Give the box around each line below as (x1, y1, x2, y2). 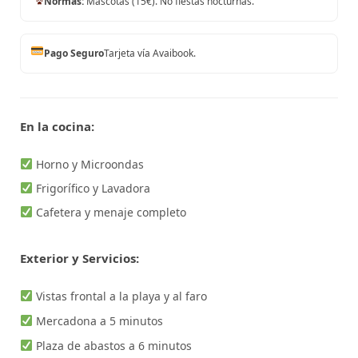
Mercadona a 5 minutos (32, 312, 163, 328)
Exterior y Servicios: (20, 249, 139, 266)
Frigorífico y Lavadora (32, 180, 150, 196)
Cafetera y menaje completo (32, 204, 186, 220)
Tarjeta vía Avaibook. (104, 46, 197, 60)
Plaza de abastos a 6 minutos (32, 337, 192, 353)
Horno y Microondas (32, 156, 144, 172)
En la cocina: (20, 117, 94, 134)
